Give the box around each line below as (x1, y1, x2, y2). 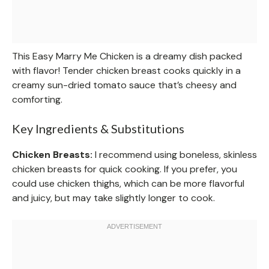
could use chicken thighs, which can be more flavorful (12, 177, 244, 190)
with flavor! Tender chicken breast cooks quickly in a (12, 64, 241, 77)
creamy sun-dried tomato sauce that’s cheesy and (12, 79, 237, 92)
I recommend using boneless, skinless (92, 148, 257, 162)
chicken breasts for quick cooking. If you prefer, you (12, 163, 237, 176)
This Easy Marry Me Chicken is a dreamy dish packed (12, 50, 242, 63)
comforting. (12, 93, 62, 106)
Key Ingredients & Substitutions (12, 121, 184, 136)
